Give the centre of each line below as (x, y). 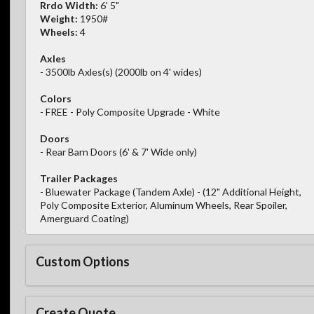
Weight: (59, 19)
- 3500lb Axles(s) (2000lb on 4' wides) (121, 72)
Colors (56, 99)
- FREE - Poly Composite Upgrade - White (130, 112)
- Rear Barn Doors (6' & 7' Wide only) (118, 152)
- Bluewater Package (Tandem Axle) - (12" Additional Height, (171, 192)
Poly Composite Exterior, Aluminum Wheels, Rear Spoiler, (164, 205)
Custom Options (83, 261)
